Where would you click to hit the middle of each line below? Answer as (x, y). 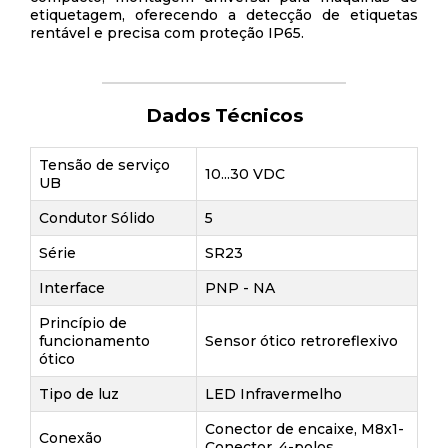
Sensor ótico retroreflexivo (301, 341)
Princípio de (83, 323)
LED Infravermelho (273, 394)
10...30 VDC (245, 174)
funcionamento (94, 341)
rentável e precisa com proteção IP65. (167, 33)
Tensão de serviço (104, 165)
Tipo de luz (79, 394)
